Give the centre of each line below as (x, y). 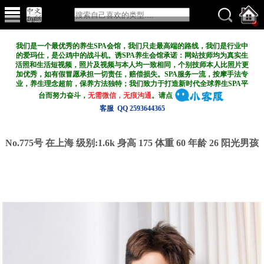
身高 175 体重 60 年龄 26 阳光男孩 (188, 143)
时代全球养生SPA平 (217, 84)
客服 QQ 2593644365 (132, 108)
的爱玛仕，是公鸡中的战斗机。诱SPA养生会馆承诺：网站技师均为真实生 (132, 55)
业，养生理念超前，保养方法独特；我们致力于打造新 (101, 84)
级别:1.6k (97, 143)
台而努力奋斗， (63, 95)
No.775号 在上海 (41, 143)
